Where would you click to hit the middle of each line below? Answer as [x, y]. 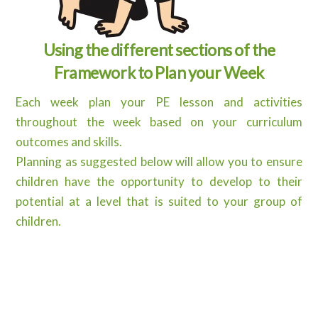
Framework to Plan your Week [159, 73]
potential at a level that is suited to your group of [159, 201]
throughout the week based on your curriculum [159, 121]
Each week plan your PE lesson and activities [159, 102]
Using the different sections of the [159, 50]
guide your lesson [159, 296]
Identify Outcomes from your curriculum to [159, 276]
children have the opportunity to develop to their [159, 181]
